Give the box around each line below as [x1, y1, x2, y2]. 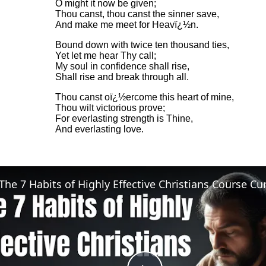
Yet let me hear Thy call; [55, 50, 156, 61]
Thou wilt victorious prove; [55, 103, 165, 113]
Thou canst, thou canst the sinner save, [55, 9, 219, 19]
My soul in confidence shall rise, [55, 61, 189, 71]
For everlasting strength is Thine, [55, 113, 193, 123]
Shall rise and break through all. [55, 72, 189, 82]
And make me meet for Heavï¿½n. [55, 20, 198, 30]
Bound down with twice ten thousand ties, [55, 40, 229, 50]
